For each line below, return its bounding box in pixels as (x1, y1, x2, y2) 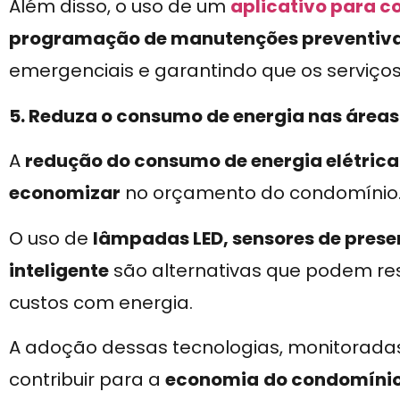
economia (165, 366, 259, 392)
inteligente (9, 257, 109, 283)
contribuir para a (9, 366, 165, 392)
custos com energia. (9, 289, 193, 315)
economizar (9, 180, 121, 206)
